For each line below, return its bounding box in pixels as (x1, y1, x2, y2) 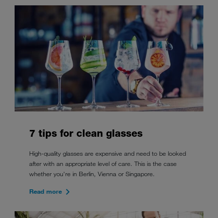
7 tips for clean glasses (29, 127, 143, 140)
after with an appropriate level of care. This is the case (29, 160, 177, 168)
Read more (29, 187, 62, 196)
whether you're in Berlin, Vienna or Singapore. (29, 170, 155, 178)
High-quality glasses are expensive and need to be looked (29, 149, 186, 158)
